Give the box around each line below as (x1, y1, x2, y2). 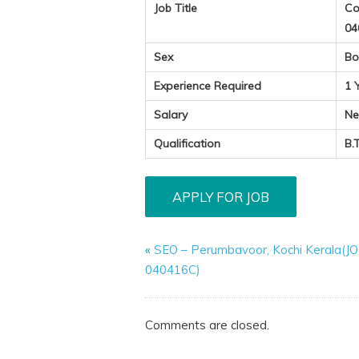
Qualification (154, 135, 221, 151)
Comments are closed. (145, 317, 270, 333)
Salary (154, 107, 188, 122)
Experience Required (154, 78, 262, 93)
